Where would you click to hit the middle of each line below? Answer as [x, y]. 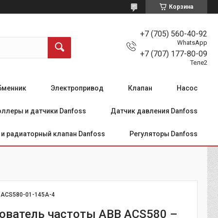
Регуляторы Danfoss [163, 134]
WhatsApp [192, 42]
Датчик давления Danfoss [154, 111]
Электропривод [77, 88]
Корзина [181, 7]
